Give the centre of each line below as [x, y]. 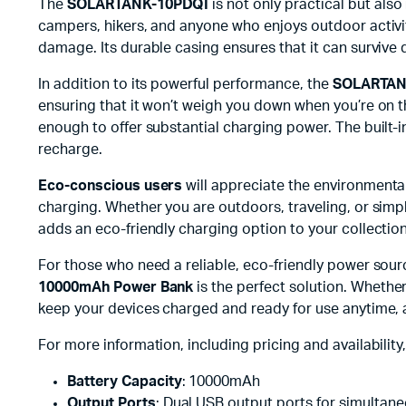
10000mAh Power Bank [116, 287]
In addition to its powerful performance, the [185, 84]
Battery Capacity [125, 382]
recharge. [70, 150]
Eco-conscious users [111, 186]
